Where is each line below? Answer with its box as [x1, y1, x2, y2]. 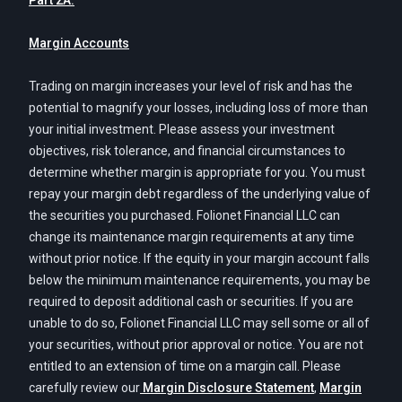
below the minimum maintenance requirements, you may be [29, 273, 371, 287]
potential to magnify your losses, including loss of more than [29, 100, 368, 115]
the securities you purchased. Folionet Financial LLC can [29, 208, 340, 223]
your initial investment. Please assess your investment [29, 122, 335, 136]
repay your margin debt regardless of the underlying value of [29, 187, 371, 201]
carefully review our [29, 380, 140, 395]
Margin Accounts [29, 36, 129, 50]
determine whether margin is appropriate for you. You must [29, 165, 365, 179]
